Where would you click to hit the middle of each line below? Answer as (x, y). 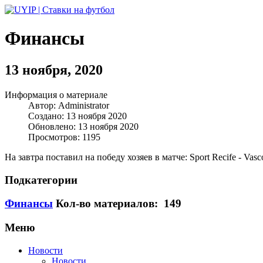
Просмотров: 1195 (64, 137)
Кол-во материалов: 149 (119, 204)
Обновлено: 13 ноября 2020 (83, 126)
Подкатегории (41, 180)
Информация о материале (56, 95)
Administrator (84, 105)
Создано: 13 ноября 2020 (77, 116)
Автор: (43, 105)
